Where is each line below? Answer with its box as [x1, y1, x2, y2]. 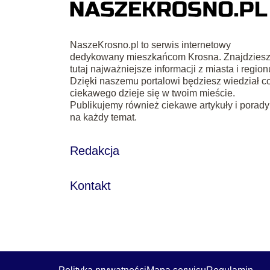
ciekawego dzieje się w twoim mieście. [70, 87, 236, 98]
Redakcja [70, 143, 120, 157]
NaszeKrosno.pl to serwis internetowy [70, 39, 231, 50]
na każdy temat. [70, 111, 137, 122]
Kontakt [70, 178, 111, 192]
